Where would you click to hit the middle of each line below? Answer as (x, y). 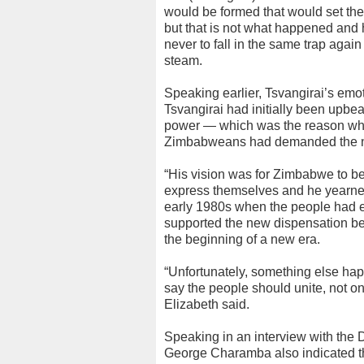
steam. (183, 61)
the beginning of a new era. (242, 239)
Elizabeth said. (207, 304)
